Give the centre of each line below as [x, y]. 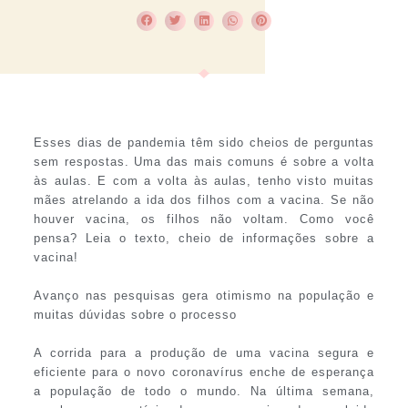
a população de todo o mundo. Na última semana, [204, 392]
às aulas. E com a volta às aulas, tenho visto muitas [204, 181]
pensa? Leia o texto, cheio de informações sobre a [204, 239]
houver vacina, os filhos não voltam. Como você [204, 219]
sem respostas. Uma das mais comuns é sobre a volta [204, 162]
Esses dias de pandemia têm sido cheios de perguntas [204, 143]
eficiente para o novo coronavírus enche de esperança [204, 372]
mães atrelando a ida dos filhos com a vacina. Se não [204, 200]
